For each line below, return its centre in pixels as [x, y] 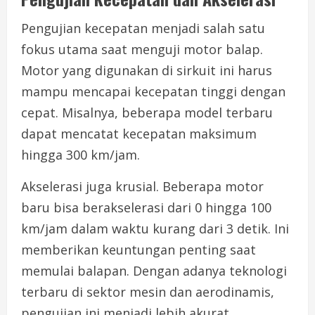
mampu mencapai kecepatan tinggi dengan [153, 92]
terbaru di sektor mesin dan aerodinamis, [148, 292]
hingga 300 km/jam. [81, 155]
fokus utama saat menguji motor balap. [142, 50]
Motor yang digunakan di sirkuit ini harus [147, 71]
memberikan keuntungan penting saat [139, 250]
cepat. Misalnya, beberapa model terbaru [147, 113]
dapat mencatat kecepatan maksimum [139, 134]
